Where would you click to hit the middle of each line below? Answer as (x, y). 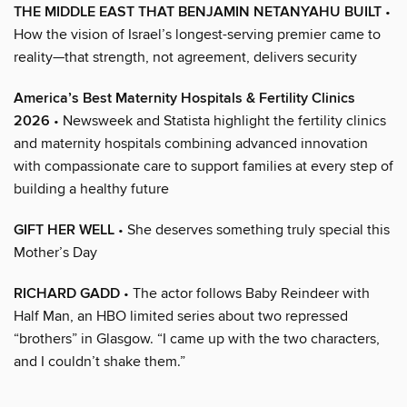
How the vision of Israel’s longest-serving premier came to (197, 34)
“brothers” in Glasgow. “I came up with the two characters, (197, 338)
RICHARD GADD (67, 293)
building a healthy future (91, 189)
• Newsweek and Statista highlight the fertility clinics (218, 120)
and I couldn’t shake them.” (99, 361)
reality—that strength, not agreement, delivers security (185, 57)
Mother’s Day (55, 252)
